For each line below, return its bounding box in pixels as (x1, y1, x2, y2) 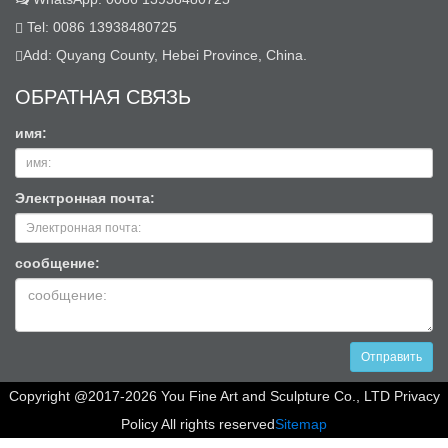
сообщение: (15, 255, 100, 272)
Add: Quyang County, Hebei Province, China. (23, 47, 307, 64)
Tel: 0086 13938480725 (23, 19, 177, 36)
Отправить (361, 350, 422, 365)
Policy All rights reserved (121, 416, 275, 433)
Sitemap (275, 416, 327, 433)
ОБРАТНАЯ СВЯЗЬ (15, 81, 191, 111)
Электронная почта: (15, 190, 155, 207)
